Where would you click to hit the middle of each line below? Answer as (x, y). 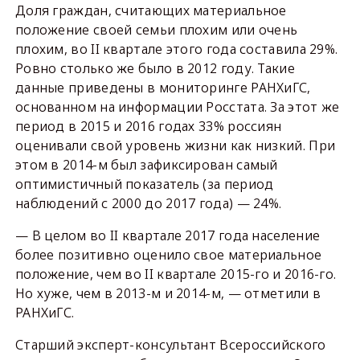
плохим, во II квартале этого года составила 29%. (176, 49)
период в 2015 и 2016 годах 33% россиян (148, 126)
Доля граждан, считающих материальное (151, 10)
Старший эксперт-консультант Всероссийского (170, 345)
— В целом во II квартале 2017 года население (168, 235)
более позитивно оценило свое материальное (168, 255)
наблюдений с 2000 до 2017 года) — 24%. (148, 203)
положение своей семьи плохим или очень (156, 30)
